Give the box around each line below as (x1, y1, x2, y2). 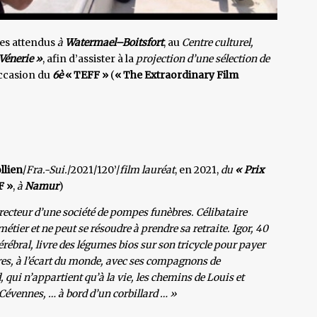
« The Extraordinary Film (115, 68, 238, 81)
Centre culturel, (182, 35, 255, 49)
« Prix (235, 163, 264, 176)
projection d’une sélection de (136, 52, 270, 65)
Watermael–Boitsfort (65, 35, 163, 49)
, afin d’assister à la (42, 52, 136, 65)
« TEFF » (65, 68, 110, 81)
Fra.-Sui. (26, 163, 67, 176)
